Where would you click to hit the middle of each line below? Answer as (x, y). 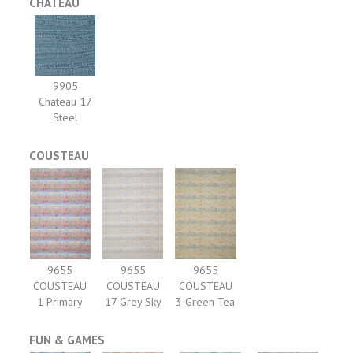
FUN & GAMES (67, 340)
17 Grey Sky (133, 301)
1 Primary (60, 301)
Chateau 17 (65, 102)
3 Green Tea (206, 301)
